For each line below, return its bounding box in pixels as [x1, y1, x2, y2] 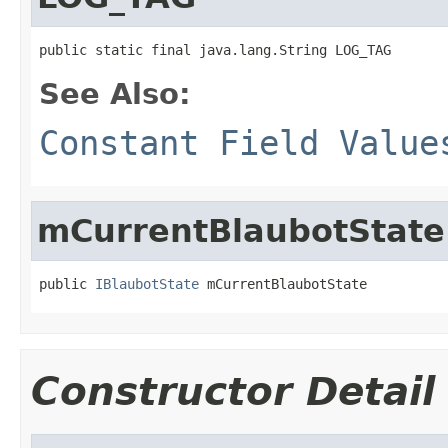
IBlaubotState [95, 275, 199, 292]
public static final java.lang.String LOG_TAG [39, 41, 391, 58]
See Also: [39, 76, 191, 111]
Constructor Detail [31, 368, 435, 414]
